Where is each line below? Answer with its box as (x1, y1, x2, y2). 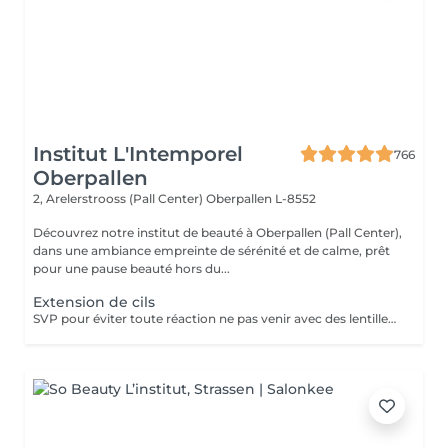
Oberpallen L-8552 (206, 191, 316, 206)
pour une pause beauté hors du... (33, 261, 230, 276)
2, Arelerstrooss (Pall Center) (33, 191, 206, 206)
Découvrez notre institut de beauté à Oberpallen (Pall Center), (33, 225, 402, 240)
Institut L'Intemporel (33, 142, 243, 166)
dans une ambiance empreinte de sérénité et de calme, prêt (33, 243, 390, 258)
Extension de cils (33, 293, 155, 311)
